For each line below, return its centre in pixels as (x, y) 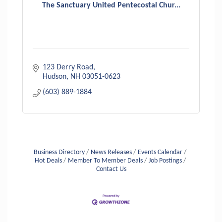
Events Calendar (160, 153)
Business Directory (59, 153)
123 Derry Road (68, 68)
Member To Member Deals (105, 161)
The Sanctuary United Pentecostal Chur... (111, 5)
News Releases (111, 153)
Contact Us (111, 169)
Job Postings (165, 161)
